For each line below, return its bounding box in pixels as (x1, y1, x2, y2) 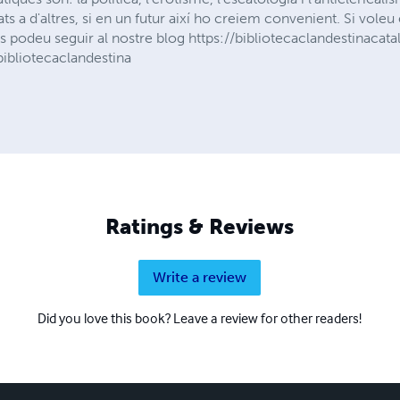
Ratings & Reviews (105, 213, 295, 240)
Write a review (153, 269, 247, 287)
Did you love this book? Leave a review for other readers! (37, 309, 362, 328)
